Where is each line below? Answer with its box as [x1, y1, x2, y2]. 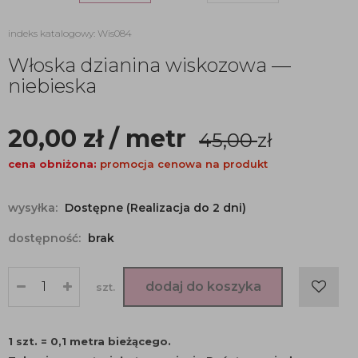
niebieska [8, 74, 97, 97]
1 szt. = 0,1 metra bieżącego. [8, 335, 171, 348]
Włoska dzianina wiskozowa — [8, 54, 291, 77]
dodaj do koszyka [145, 279, 261, 294]
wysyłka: [8, 201, 61, 215]
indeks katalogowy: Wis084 [8, 27, 132, 39]
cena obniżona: [8, 157, 97, 170]
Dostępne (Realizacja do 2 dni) [65, 201, 246, 215]
